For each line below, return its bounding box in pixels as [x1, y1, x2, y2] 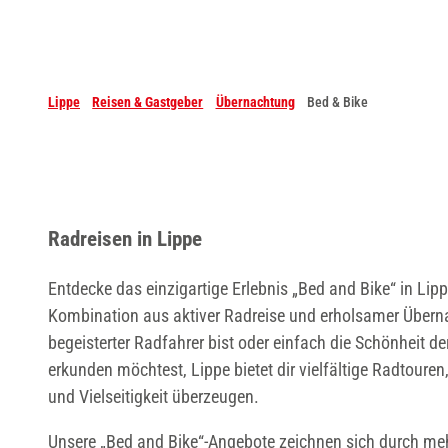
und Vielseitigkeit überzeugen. [48, 385, 259, 407]
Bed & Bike [306, 93, 368, 110]
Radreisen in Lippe [48, 225, 202, 251]
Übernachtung [215, 93, 295, 110]
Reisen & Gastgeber [92, 93, 204, 110]
